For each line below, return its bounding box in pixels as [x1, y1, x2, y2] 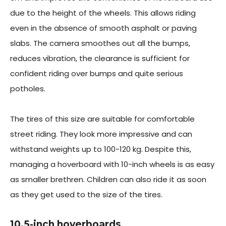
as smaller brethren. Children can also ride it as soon [10, 174, 206, 185]
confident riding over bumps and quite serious [10, 68, 183, 79]
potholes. [10, 83, 45, 94]
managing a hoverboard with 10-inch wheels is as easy [10, 159, 214, 169]
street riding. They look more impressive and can [10, 129, 192, 139]
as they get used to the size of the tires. [10, 189, 162, 200]
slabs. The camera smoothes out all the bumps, [10, 38, 190, 48]
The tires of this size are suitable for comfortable [10, 114, 195, 124]
